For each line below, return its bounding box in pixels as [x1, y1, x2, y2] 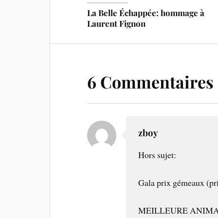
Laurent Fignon [87, 18, 146, 29]
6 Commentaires [87, 71, 214, 93]
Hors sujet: [138, 149, 177, 161]
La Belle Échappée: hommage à [87, 7, 205, 18]
